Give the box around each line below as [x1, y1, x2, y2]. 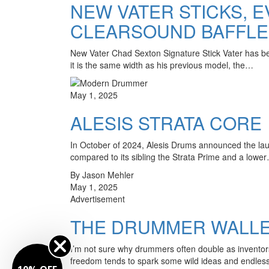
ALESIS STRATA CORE [70, 109, 262, 136]
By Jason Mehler [70, 168, 134, 181]
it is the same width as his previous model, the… [70, 58, 253, 71]
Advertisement [70, 192, 125, 205]
